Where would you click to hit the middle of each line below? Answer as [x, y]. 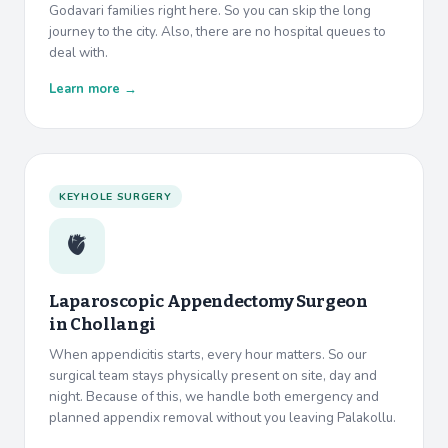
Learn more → [93, 89]
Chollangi [112, 325]
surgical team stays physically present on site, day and [213, 376]
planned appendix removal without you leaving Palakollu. [222, 418]
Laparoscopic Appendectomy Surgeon [208, 302]
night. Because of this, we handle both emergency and [214, 397]
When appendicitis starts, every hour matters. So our [208, 355]
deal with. [78, 53]
